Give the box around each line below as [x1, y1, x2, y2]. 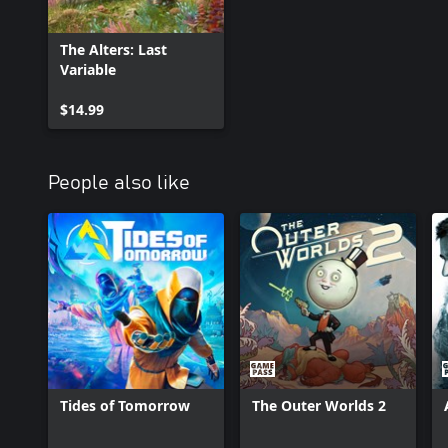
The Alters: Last [60, 40, 167, 59]
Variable [60, 60, 116, 79]
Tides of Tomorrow [60, 396, 190, 415]
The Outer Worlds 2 [252, 396, 386, 415]
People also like [48, 173, 190, 193]
